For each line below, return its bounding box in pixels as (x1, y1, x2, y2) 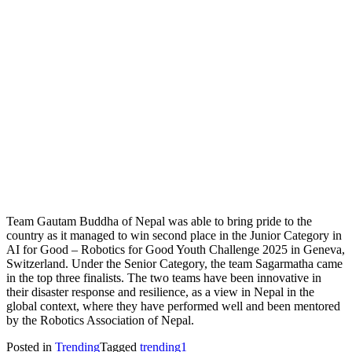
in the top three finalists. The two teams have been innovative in (6, 270, 321, 284)
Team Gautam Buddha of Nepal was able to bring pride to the (6, 214, 312, 228)
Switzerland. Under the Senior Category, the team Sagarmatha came (6, 256, 343, 270)
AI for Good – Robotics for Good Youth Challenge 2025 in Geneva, (6, 242, 345, 256)
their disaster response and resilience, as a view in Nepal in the (6, 284, 314, 299)
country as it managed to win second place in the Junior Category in (6, 228, 342, 242)
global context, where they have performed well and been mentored (6, 299, 340, 313)
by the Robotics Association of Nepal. (6, 313, 194, 327)
